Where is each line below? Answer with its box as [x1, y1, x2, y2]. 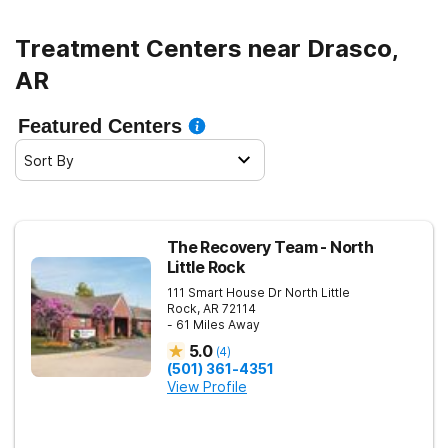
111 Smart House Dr [167, 285, 282, 300]
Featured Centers [18, 115, 182, 137]
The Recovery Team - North [167, 237, 373, 257]
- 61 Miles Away [167, 317, 260, 332]
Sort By [24, 151, 74, 169]
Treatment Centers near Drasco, [15, 34, 399, 63]
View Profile [167, 378, 247, 395]
